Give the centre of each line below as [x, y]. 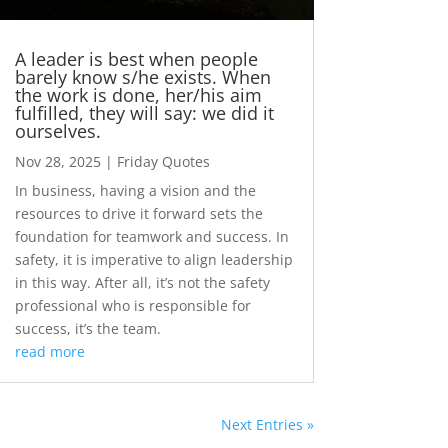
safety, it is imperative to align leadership [153, 260]
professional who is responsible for [132, 306]
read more [49, 352]
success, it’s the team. [87, 329]
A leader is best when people [136, 59]
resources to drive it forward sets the [138, 214]
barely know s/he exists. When [142, 77]
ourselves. [57, 131]
